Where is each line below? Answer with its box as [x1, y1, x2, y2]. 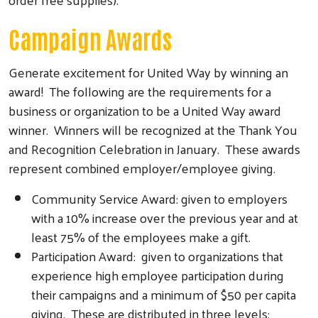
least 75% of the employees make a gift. [31, 224, 251, 248]
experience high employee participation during [31, 263, 284, 287]
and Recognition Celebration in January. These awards [9, 136, 300, 160]
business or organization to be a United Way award [9, 98, 281, 122]
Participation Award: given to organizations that [31, 243, 283, 268]
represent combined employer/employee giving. [9, 155, 275, 180]
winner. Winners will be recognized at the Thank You [9, 117, 297, 141]
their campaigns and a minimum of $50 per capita [31, 282, 296, 306]
